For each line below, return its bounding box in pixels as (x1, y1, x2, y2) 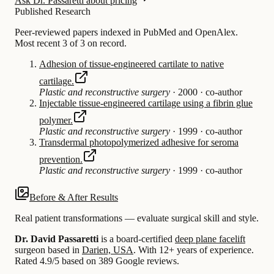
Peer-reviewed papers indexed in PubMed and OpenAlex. (15, 26, 238, 37)
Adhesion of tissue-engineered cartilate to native (39, 58, 224, 69)
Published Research (15, 6, 91, 17)
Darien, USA (82, 244, 133, 255)
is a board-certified (98, 233, 175, 244)
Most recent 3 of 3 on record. (15, 37, 127, 48)
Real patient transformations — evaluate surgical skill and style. (15, 212, 259, 223)
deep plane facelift (175, 233, 245, 244)
